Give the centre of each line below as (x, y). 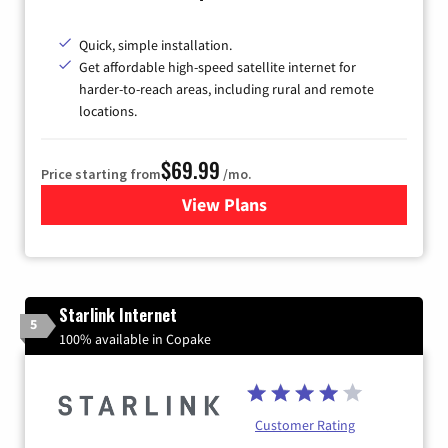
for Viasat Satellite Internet (330, 204)
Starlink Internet (118, 314)
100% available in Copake (135, 338)
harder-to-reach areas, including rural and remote (226, 88)
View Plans (224, 204)
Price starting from (101, 173)
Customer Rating (305, 424)
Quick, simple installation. (155, 44)
